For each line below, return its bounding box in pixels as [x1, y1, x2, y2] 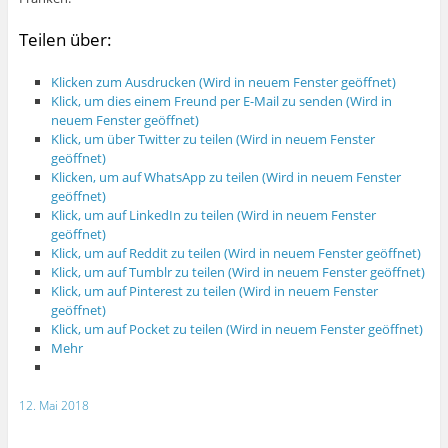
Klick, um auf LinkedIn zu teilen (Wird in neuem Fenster [51, 205, 377, 224]
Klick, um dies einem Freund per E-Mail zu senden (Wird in [51, 91, 393, 110]
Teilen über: [18, 28, 112, 52]
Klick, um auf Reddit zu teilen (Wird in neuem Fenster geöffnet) [51, 243, 422, 262]
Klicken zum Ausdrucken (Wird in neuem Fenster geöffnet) [51, 72, 397, 91]
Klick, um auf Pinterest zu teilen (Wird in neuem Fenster [51, 281, 379, 300]
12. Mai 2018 [18, 397, 89, 415]
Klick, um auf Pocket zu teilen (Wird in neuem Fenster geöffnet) [51, 319, 424, 338]
